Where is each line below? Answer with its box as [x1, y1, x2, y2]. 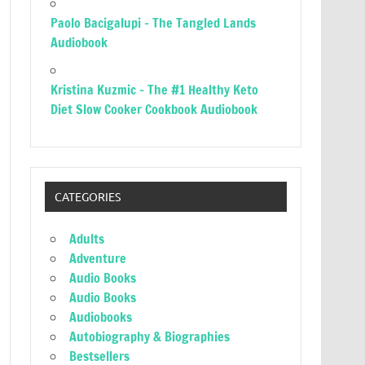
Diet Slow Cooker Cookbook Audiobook [51, 100, 258, 118]
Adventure [69, 249, 127, 268]
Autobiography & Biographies [69, 328, 231, 346]
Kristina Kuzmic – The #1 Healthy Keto [51, 81, 259, 99]
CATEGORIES [54, 189, 121, 204]
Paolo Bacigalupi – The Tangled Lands [51, 14, 257, 32]
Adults [69, 230, 105, 248]
